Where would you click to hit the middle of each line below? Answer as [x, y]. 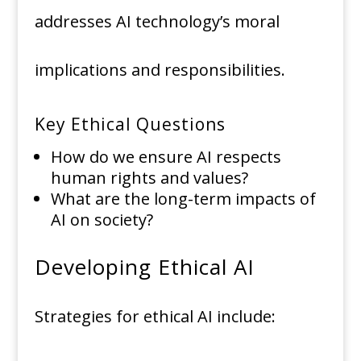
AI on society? [102, 220]
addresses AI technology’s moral [157, 22]
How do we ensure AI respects [166, 157]
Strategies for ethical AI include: [155, 317]
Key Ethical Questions [130, 124]
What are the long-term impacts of [183, 199]
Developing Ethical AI [144, 267]
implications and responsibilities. [160, 70]
